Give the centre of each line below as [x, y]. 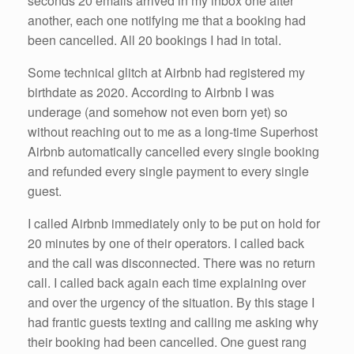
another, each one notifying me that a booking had [167, 20]
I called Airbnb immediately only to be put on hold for [174, 223]
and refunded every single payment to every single [168, 171]
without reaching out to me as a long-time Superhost [173, 131]
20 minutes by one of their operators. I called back [166, 243]
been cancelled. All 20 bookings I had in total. [154, 40]
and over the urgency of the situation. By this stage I [171, 302]
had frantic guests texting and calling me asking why [173, 322]
